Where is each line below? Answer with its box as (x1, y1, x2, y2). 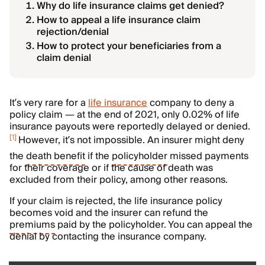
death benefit (26, 148, 85, 164)
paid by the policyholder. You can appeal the (55, 216, 253, 233)
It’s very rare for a (9, 95, 88, 111)
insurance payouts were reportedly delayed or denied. (9, 118, 250, 135)
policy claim (9, 106, 63, 123)
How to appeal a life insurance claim (37, 12, 201, 28)
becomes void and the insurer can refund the (9, 205, 208, 221)
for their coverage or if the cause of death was (9, 160, 213, 176)
